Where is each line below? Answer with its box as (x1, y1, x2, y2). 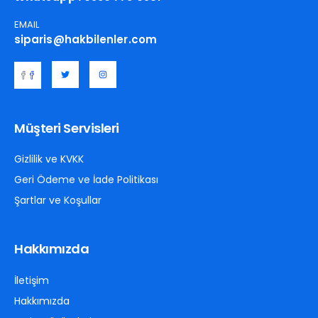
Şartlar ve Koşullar (14, 192, 102, 207)
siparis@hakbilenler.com (14, 31, 157, 47)
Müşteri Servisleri (14, 119, 119, 137)
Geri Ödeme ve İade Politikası (14, 172, 158, 187)
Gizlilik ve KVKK (14, 151, 84, 166)
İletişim (14, 273, 49, 287)
